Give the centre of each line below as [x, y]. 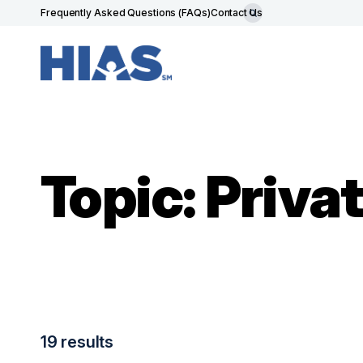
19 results [77, 342]
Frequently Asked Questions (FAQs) [126, 13]
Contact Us [236, 13]
